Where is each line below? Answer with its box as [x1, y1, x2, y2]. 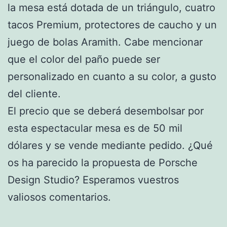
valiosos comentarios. [8, 191, 111, 203]
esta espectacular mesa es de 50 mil [8, 122, 182, 134]
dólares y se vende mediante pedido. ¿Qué [8, 139, 213, 152]
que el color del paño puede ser [8, 53, 160, 65]
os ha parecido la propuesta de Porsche [8, 156, 198, 169]
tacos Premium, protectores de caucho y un [8, 18, 217, 31]
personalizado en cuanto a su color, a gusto [8, 70, 216, 83]
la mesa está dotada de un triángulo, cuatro [8, 1, 215, 14]
